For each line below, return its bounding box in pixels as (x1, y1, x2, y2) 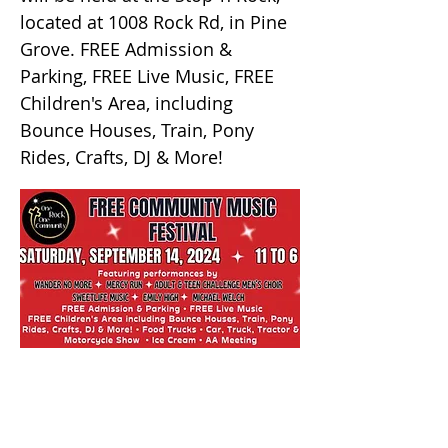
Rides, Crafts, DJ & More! (20, 145, 223, 169)
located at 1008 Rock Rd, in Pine (20, 10, 287, 34)
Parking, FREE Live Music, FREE (20, 64, 274, 88)
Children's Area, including (20, 91, 233, 115)
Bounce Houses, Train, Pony (20, 118, 254, 142)
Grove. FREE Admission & (20, 37, 232, 61)
